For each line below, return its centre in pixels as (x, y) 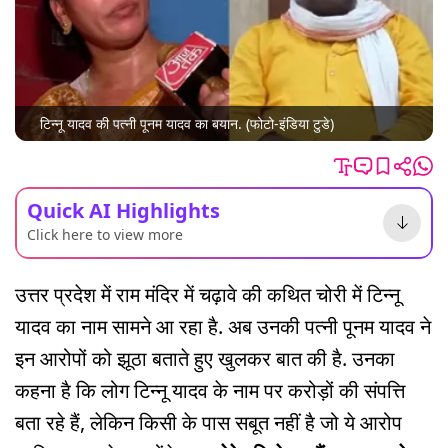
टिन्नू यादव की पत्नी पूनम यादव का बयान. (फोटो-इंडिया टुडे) (187, 124)
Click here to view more (105, 234)
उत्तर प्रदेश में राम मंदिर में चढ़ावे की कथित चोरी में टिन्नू (207, 294)
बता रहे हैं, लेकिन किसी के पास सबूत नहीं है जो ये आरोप (208, 422)
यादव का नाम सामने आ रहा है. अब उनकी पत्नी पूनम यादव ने (223, 326)
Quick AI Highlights (123, 210)
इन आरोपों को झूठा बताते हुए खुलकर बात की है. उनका (205, 358)
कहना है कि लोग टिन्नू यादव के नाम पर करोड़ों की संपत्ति (210, 390)
